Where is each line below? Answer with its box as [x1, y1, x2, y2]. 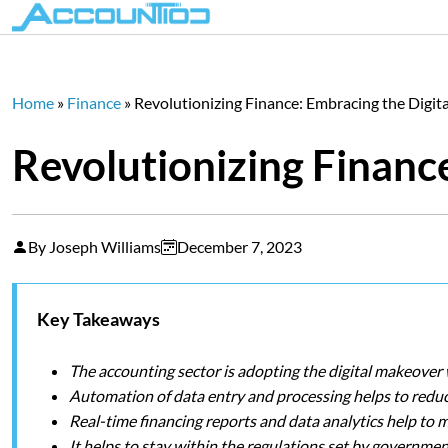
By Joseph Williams [28, 237, 161, 256]
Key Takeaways [37, 308, 160, 330]
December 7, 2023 [177, 237, 302, 256]
